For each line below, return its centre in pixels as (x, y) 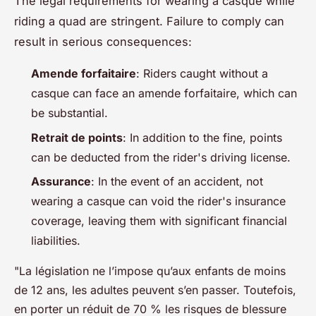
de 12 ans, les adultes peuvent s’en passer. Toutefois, (155, 290)
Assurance (61, 182)
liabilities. (56, 241)
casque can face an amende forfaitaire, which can (164, 93)
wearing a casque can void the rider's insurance (158, 201)
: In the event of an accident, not (177, 182)
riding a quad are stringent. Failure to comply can (149, 22)
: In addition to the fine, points (202, 137)
